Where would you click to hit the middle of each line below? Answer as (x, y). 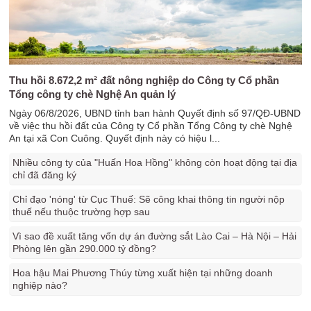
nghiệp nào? (40, 285)
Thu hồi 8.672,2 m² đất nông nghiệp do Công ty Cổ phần (144, 80)
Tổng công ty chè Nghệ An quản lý (93, 94)
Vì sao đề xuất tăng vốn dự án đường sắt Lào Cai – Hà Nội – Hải (155, 236)
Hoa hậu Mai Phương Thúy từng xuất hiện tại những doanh (143, 273)
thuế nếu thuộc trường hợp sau (82, 212)
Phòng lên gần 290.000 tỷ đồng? (85, 249)
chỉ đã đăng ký (45, 175)
